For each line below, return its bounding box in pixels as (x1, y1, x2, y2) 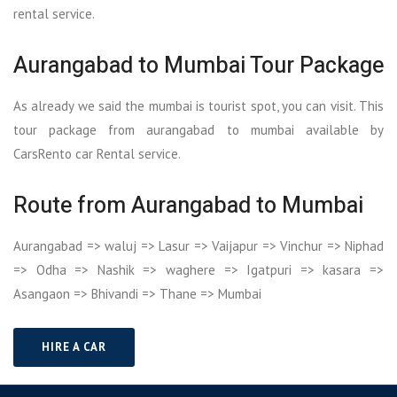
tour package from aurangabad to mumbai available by (13, 121, 384, 138)
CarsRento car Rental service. (13, 145, 181, 162)
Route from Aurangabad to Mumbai (13, 190, 363, 222)
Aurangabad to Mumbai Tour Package (13, 50, 384, 82)
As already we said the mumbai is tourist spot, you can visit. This (13, 97, 384, 114)
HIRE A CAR (42, 339, 106, 354)
